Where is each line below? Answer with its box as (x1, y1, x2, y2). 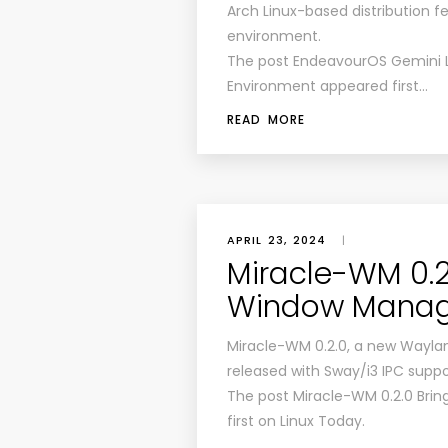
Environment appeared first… (227, 76, 428, 96)
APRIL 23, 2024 (227, 232, 326, 248)
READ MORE (227, 111, 305, 128)
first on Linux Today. (227, 411, 365, 431)
